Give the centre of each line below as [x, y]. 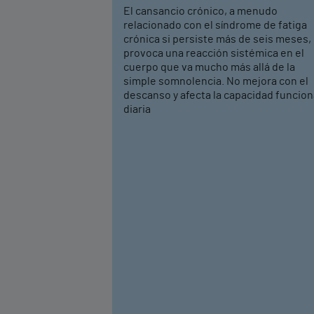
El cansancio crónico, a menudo [200, 12]
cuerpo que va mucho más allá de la [209, 68]
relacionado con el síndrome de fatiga [215, 26]
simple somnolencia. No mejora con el [216, 82]
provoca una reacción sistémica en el [214, 54]
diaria [137, 110]
